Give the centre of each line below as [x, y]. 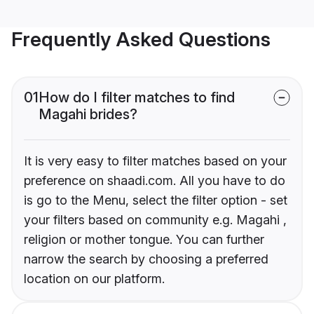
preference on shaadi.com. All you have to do [155, 181]
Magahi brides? [88, 115]
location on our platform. [94, 279]
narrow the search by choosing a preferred [146, 259]
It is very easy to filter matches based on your [155, 161]
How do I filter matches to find [137, 98]
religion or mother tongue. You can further [144, 240]
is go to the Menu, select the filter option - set [156, 200]
